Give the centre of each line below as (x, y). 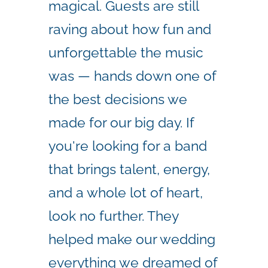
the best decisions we (118, 99)
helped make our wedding (132, 239)
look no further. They (113, 215)
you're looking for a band (128, 145)
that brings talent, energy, (129, 169)
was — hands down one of (132, 75)
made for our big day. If (121, 122)
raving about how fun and (130, 29)
